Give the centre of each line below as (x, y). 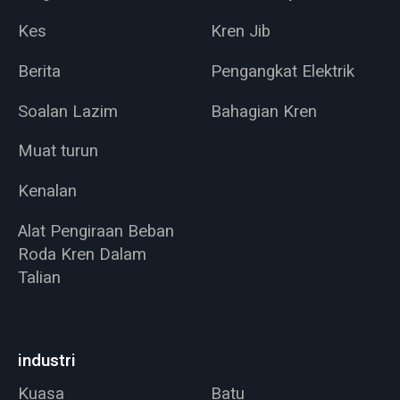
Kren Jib (241, 32)
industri (46, 360)
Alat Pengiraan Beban (96, 231)
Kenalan (47, 191)
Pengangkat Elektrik (283, 71)
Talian (39, 277)
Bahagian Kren (264, 111)
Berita (39, 71)
